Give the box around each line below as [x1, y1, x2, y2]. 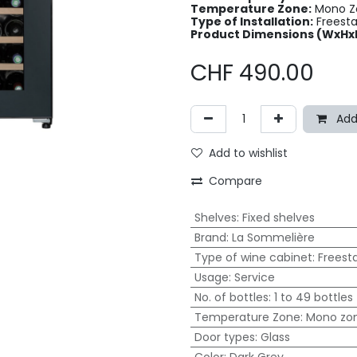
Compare [209, 173, 262, 189]
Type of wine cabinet [194, 249, 312, 265]
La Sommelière [231, 229, 315, 245]
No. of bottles [194, 289, 269, 305]
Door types [194, 329, 255, 345]
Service [233, 269, 275, 285]
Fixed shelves [241, 210, 315, 226]
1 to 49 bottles [273, 289, 353, 305]
